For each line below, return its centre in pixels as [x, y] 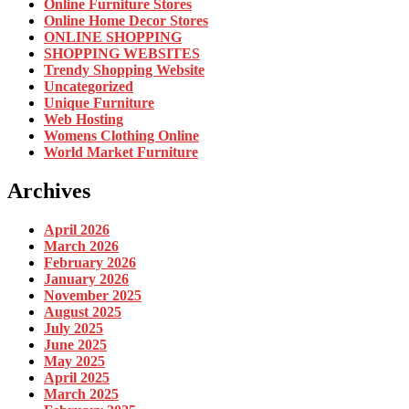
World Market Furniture [121, 152]
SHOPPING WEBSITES [122, 53]
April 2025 [77, 377]
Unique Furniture [99, 102]
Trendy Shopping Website [124, 69]
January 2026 [86, 278]
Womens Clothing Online [121, 135]
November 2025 [93, 295]
